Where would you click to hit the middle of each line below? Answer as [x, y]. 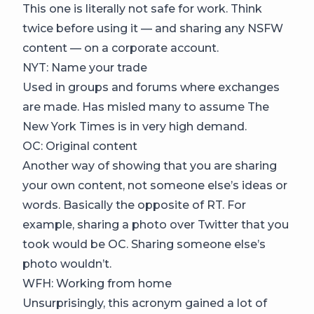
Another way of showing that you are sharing [150, 166]
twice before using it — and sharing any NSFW [153, 29]
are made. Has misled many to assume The [146, 107]
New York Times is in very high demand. [135, 127]
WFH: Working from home [97, 284]
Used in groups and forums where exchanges [151, 88]
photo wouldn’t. [67, 264]
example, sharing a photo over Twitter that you [156, 225]
